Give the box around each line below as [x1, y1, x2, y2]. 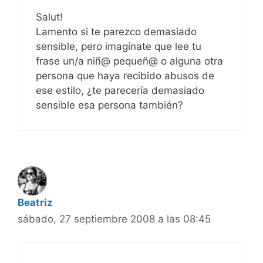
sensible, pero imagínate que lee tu [36, 40, 201, 52]
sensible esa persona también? [36, 99, 183, 111]
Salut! [36, 11, 63, 23]
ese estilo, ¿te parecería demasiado [36, 84, 204, 96]
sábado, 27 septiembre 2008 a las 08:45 [18, 213, 211, 225]
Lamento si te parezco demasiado [36, 25, 197, 38]
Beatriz [18, 196, 53, 208]
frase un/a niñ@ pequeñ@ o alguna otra [36, 55, 223, 67]
